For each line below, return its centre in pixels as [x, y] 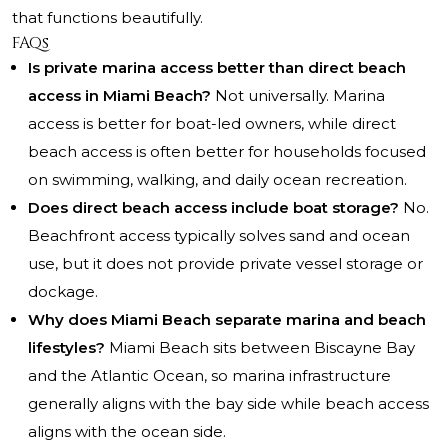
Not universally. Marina [298, 96]
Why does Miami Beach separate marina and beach [227, 320]
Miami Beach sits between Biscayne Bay [260, 348]
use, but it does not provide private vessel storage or [225, 264]
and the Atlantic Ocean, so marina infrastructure [209, 376]
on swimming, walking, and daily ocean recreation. [217, 180]
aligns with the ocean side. [127, 432]
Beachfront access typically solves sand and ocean [219, 236]
